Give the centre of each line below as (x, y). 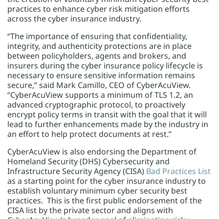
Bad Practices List (178, 171)
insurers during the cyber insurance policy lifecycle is (105, 66)
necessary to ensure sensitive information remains (101, 75)
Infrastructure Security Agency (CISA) (77, 171)
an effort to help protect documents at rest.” (89, 134)
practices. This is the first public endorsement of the (105, 200)
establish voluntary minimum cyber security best (97, 191)
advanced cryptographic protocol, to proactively (96, 105)
